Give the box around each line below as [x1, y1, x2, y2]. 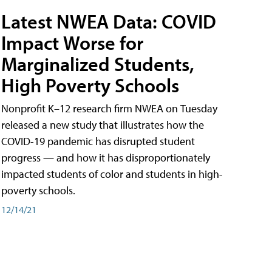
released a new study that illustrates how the [1, 118, 204, 132]
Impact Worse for [1, 30, 143, 55]
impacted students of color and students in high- [1, 167, 223, 182]
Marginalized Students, [1, 52, 194, 76]
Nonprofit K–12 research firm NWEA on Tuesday [1, 101, 217, 116]
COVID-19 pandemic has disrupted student [1, 134, 195, 149]
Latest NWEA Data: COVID [1, 9, 216, 34]
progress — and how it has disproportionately [1, 151, 210, 165]
